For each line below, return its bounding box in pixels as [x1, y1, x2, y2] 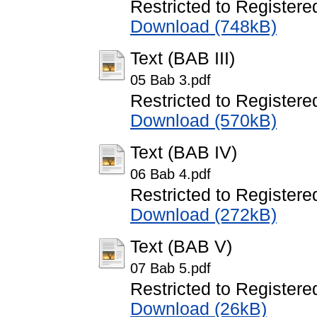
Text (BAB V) [130, 237, 232, 257]
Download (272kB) [130, 205, 277, 225]
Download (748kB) [130, 17, 277, 37]
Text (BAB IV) [130, 143, 237, 163]
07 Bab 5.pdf [130, 260, 211, 277]
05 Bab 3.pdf [130, 72, 211, 88]
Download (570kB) [130, 111, 277, 131]
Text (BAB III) [130, 49, 235, 69]
